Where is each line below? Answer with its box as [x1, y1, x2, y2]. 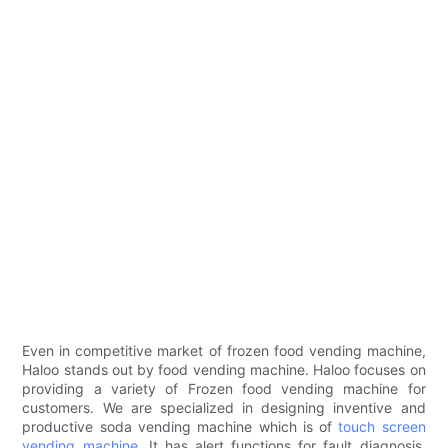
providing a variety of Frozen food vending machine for [22, 380, 426, 398]
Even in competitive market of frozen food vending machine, [22, 342, 426, 360]
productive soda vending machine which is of [22, 418, 339, 436]
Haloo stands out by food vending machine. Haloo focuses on [22, 361, 426, 379]
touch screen [338, 418, 426, 436]
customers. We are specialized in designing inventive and [22, 399, 426, 417]
